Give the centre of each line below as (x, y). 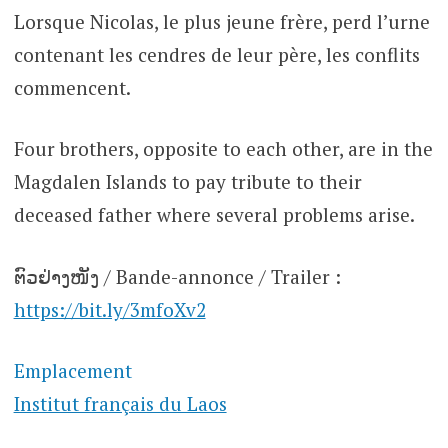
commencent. (72, 87)
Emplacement (72, 371)
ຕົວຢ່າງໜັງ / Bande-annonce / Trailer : (177, 276)
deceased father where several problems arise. (214, 215)
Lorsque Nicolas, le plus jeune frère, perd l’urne (221, 21)
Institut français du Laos (120, 404)
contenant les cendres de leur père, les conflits (216, 54)
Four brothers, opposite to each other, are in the (223, 149)
